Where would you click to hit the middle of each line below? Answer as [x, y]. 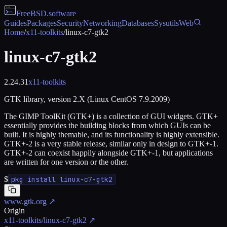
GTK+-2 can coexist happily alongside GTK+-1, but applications [108, 153]
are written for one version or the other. [66, 162]
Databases [138, 23]
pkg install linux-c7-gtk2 [62, 179]
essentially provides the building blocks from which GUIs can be [107, 125]
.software [61, 13]
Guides [15, 23]
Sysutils [166, 23]
